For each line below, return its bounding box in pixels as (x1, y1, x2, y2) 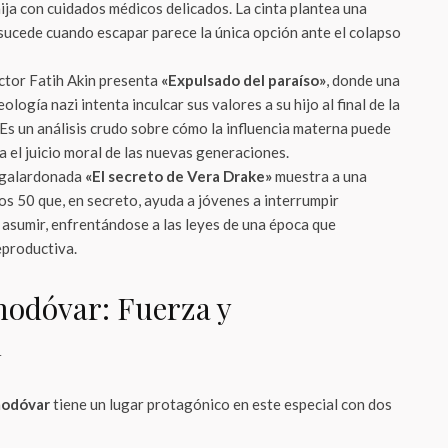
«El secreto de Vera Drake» (85, 167, 272, 185)
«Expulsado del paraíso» (161, 71, 326, 89)
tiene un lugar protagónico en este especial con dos (50, 395, 392, 413)
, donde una (326, 71, 400, 89)
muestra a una (272, 167, 367, 185)
